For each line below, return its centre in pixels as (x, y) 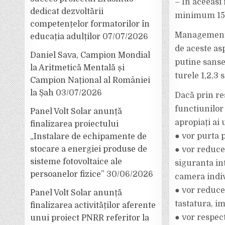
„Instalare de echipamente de (89, 137)
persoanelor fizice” (68, 174)
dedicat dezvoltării (67, 12)
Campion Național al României (90, 80)
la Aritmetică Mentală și (78, 68)
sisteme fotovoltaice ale (76, 162)
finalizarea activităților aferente (93, 205)
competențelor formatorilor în (90, 24)
